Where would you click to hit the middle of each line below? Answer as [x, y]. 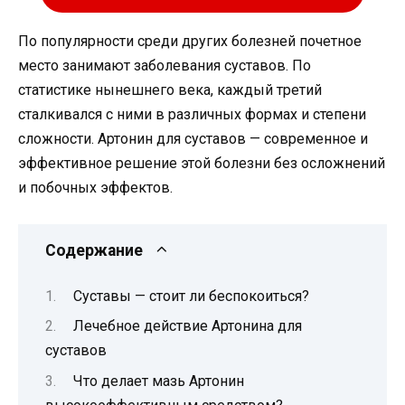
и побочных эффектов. [95, 188]
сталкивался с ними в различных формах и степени [192, 115]
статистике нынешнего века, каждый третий [170, 90]
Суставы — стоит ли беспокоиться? [191, 296]
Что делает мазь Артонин [158, 381]
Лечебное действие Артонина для [187, 326]
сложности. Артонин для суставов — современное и [193, 139]
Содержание [94, 251]
